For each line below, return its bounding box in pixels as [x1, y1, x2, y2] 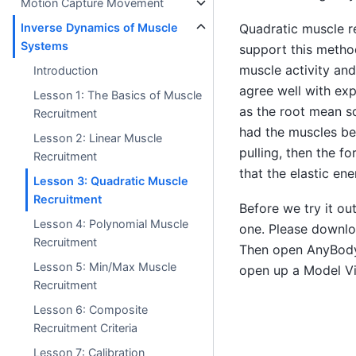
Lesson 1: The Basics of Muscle [33, 87, 203, 102]
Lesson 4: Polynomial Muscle [33, 216, 189, 230]
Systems [21, 38, 69, 52]
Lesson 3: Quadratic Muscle [33, 173, 189, 188]
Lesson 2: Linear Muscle [33, 130, 163, 145]
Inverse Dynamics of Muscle [21, 20, 179, 34]
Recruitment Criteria [33, 320, 138, 335]
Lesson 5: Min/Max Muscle [33, 259, 177, 273]
